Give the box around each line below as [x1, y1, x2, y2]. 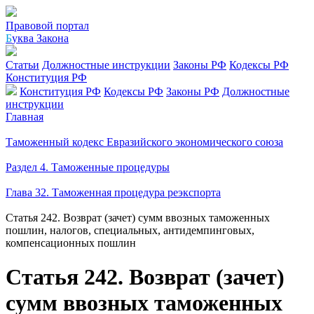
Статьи [6, 59, 39, 71]
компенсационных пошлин [6, 237, 136, 249]
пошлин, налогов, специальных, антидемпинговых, [6, 224, 254, 236]
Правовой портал [6, 20, 89, 32]
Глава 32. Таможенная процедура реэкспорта [6, 186, 221, 198]
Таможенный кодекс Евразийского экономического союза [6, 136, 283, 148]
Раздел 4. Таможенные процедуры [6, 161, 170, 173]
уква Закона [12, 32, 69, 44]
